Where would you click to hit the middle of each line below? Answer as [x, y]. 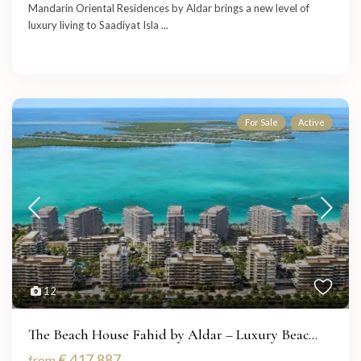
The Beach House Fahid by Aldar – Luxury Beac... [173, 335]
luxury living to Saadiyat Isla [95, 25]
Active [311, 122]
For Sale [261, 122]
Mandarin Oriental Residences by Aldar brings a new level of [169, 8]
